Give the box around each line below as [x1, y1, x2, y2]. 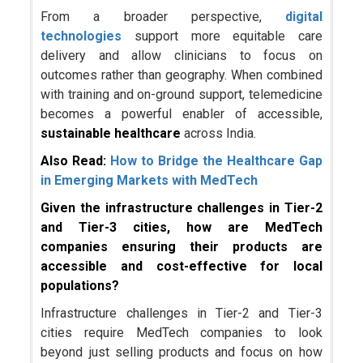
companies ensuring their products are [41, 239, 322, 255]
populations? [41, 278, 120, 294]
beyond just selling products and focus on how [41, 344, 322, 361]
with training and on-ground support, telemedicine [41, 87, 322, 103]
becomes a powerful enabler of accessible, [41, 106, 322, 122]
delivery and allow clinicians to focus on [41, 48, 322, 64]
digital [284, 9, 322, 25]
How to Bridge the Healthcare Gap [110, 153, 322, 169]
